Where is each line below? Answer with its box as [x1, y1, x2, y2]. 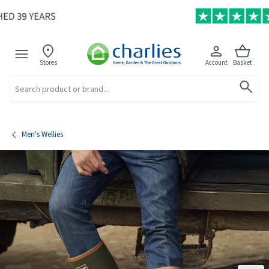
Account [205, 58, 228, 67]
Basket [233, 58, 253, 67]
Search [10, 75, 26, 84]
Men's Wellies [22, 128, 63, 140]
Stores [39, 58, 57, 67]
